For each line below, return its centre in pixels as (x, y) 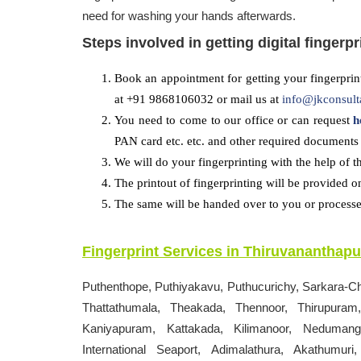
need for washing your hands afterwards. (189, 16)
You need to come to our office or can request (234, 120)
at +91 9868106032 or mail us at (198, 99)
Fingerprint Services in (163, 251)
